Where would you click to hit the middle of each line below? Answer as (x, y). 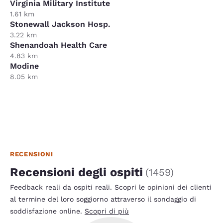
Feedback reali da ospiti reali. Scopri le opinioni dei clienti (111, 187)
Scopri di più (107, 211)
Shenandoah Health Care (58, 45)
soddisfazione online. (47, 211)
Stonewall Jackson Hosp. (60, 24)
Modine (24, 66)
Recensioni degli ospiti (76, 172)
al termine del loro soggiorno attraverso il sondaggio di (103, 199)
